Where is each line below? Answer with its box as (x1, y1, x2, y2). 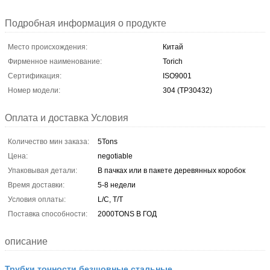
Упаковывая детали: (8, 166, 77, 175)
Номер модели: (8, 86, 60, 95)
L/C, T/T (98, 195, 123, 204)
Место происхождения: (8, 42, 87, 51)
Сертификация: (8, 71, 61, 80)
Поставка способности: (8, 209, 87, 218)
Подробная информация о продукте (5, 17, 166, 28)
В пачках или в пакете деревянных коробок (98, 166, 245, 175)
